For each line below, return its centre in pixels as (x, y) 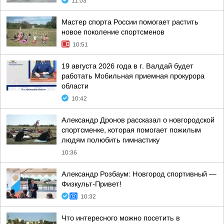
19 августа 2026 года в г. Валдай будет (127, 66)
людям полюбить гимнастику (110, 140)
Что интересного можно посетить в (121, 218)
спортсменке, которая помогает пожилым (131, 130)
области (75, 86)
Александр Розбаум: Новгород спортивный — (139, 174)
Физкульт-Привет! (91, 184)
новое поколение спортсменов (113, 32)
